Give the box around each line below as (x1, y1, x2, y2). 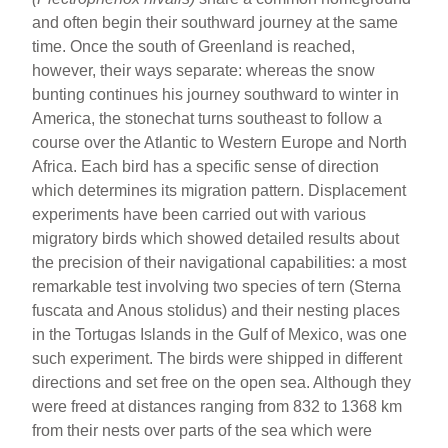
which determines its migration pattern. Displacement (32, 181, 407, 199)
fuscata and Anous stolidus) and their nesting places (32, 301, 401, 319)
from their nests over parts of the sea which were (32, 421, 373, 439)
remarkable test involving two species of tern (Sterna (32, 277, 402, 295)
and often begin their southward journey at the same (32, 13, 399, 31)
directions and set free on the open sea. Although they (32, 373, 412, 391)
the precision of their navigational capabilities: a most (32, 253, 407, 271)
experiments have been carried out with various (32, 205, 367, 223)
